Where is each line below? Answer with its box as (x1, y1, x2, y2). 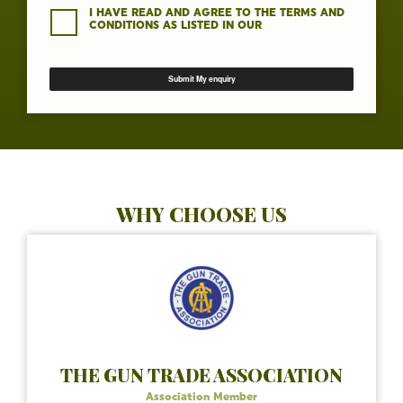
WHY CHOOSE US (116, 200, 287, 228)
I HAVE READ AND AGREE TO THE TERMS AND (89, 6, 345, 19)
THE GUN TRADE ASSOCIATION (60, 362, 343, 387)
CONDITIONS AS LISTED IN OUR (89, 19, 262, 31)
